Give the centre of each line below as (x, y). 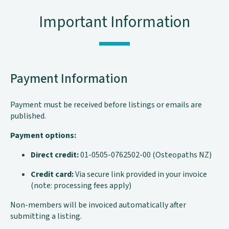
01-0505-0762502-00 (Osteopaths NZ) (145, 155)
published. (28, 116)
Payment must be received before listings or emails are (106, 105)
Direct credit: (55, 155)
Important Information (114, 22)
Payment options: (43, 136)
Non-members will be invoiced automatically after (98, 205)
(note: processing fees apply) (81, 186)
